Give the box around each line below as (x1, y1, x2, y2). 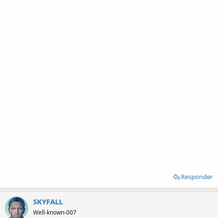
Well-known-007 (33, 208, 76, 217)
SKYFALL (33, 196, 63, 206)
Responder (181, 172, 213, 181)
